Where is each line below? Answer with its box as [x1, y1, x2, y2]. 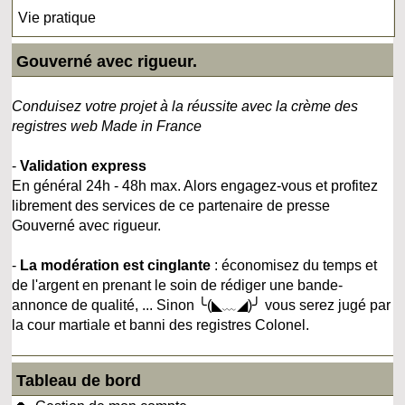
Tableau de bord [16, 371, 142, 390]
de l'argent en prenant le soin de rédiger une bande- [12, 277, 344, 293]
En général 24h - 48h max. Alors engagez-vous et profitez [12, 177, 379, 193]
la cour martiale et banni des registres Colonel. [12, 316, 310, 333]
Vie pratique [18, 9, 97, 25]
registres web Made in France [12, 118, 202, 134]
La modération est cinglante [20, 257, 212, 273]
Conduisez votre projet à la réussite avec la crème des [12, 98, 359, 114]
